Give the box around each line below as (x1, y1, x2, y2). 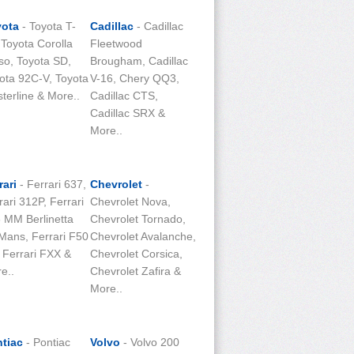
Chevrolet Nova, (90, 195, 171, 208)
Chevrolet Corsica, (90, 247, 183, 260)
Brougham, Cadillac (90, 55, 188, 67)
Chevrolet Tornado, (90, 213, 186, 225)
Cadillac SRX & (90, 107, 165, 119)
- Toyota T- (19, 20, 76, 32)
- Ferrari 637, (17, 178, 86, 190)
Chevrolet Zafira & (90, 265, 181, 277)
